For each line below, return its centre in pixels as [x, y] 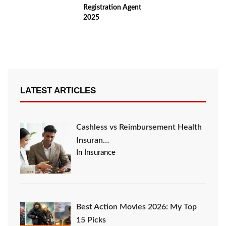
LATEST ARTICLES [58, 91]
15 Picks [91, 220]
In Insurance [96, 153]
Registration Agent [112, 8]
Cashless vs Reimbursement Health [139, 127]
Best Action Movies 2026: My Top [137, 207]
